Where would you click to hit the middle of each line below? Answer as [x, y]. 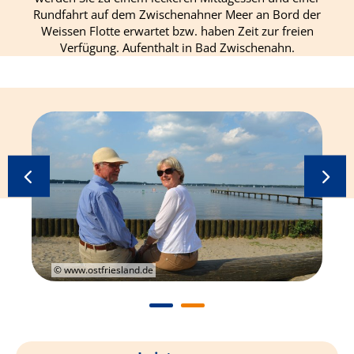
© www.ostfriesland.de [104, 269]
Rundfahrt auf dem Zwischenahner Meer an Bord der [177, 14]
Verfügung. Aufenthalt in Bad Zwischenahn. [177, 47]
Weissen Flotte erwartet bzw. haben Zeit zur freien [177, 30]
